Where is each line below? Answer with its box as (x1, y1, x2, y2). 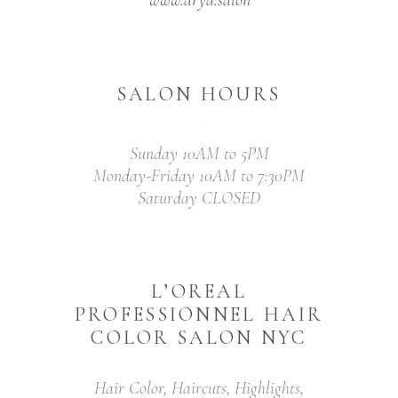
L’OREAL (150, 279, 248, 303)
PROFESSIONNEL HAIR (74, 302, 324, 326)
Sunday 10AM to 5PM (129, 142, 269, 164)
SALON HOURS (116, 82, 282, 106)
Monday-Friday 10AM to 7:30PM (93, 164, 305, 187)
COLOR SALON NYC (91, 325, 307, 349)
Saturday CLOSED (138, 187, 260, 209)
